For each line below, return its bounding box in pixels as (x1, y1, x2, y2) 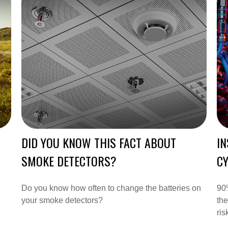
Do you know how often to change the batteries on (21, 184, 202, 193)
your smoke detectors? (21, 196, 103, 205)
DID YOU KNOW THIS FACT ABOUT (21, 133, 177, 152)
